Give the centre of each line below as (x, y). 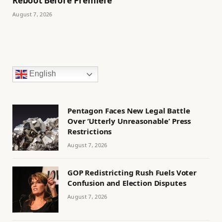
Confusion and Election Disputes (127, 183)
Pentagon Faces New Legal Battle (129, 111)
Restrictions (90, 132)
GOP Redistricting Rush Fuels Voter (132, 173)
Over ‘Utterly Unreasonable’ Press (129, 121)
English (42, 74)
